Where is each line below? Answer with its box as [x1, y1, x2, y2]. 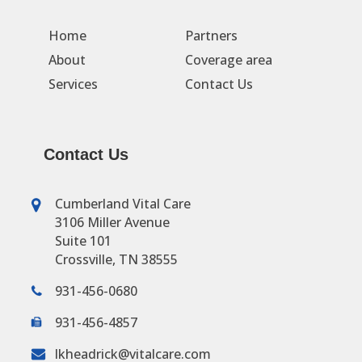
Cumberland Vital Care [54, 194, 191, 213]
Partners [184, 27, 238, 45]
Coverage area [184, 51, 272, 69]
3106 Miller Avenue [54, 213, 170, 231]
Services [48, 75, 98, 94]
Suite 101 [54, 231, 112, 250]
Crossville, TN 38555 [54, 250, 178, 268]
